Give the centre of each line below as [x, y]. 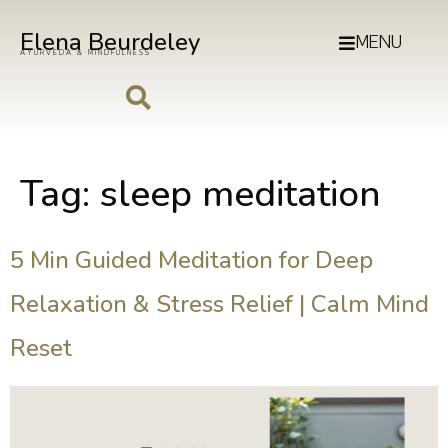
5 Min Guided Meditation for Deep [191, 260]
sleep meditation [240, 194]
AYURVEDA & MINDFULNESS [85, 53]
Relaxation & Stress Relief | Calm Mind [219, 304]
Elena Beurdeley [110, 42]
